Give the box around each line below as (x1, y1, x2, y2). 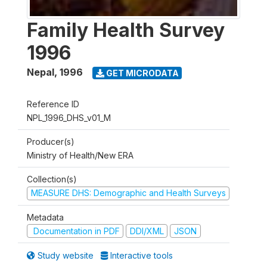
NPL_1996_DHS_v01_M (27, 113, 111, 123)
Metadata (27, 212, 64, 222)
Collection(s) (27, 174, 77, 184)
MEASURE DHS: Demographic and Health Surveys (30, 188, 226, 198)
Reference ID (27, 99, 79, 109)
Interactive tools (108, 250, 173, 260)
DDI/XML (129, 225, 164, 236)
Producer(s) (27, 136, 74, 147)
